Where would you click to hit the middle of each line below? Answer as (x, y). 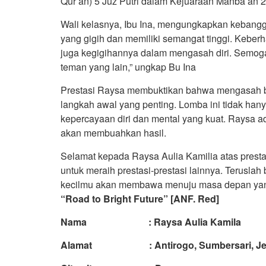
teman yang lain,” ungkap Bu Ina (128, 66)
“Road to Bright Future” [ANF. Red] (140, 198)
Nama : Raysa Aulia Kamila (151, 221)
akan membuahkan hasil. (113, 132)
